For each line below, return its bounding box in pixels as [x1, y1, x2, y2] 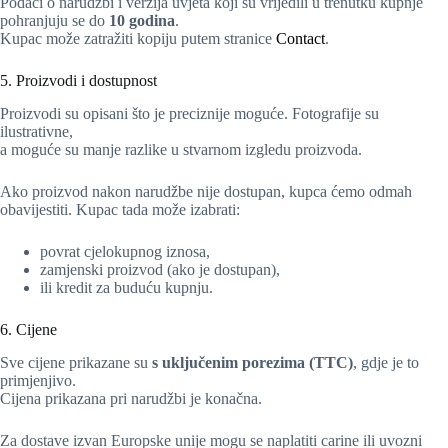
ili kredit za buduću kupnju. [40, 278, 213, 296]
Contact [276, 29, 325, 47]
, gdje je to [353, 353, 419, 371]
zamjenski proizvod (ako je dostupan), [40, 260, 280, 278]
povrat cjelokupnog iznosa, [40, 242, 210, 260]
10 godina [109, 11, 175, 29]
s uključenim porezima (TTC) [152, 353, 353, 371]
